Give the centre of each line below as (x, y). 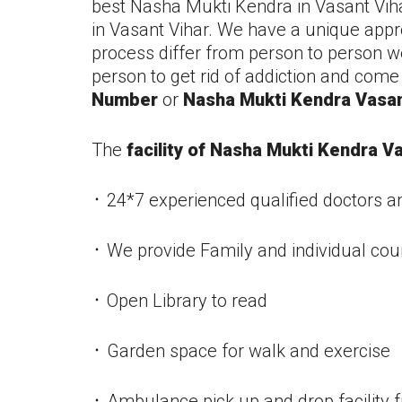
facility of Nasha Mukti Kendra (254, 150)
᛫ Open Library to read (179, 301)
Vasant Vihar (159, 30)
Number (125, 100)
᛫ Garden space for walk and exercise (241, 351)
